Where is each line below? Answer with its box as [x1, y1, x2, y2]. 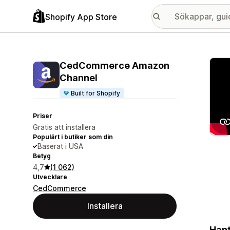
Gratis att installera [33, 123, 95, 131]
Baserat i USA [37, 142, 83, 150]
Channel [60, 72, 98, 83]
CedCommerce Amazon [60, 60, 169, 71]
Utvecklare [33, 173, 67, 181]
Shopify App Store [45, 11, 117, 22]
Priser [33, 112, 52, 120]
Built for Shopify [71, 89, 121, 97]
